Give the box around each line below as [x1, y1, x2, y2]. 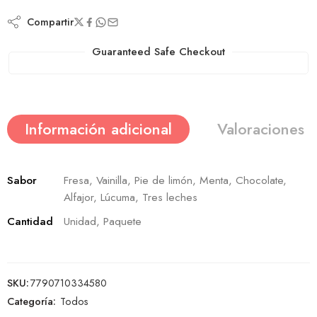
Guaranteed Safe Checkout [92, 43, 225, 59]
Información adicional [25, 118, 172, 141]
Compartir [21, 14, 74, 29]
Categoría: [7, 294, 56, 309]
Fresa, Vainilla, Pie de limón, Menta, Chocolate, [64, 172, 287, 189]
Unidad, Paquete [64, 213, 142, 230]
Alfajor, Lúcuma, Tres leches [64, 189, 197, 206]
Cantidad [7, 213, 53, 230]
